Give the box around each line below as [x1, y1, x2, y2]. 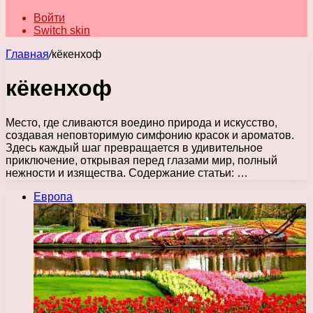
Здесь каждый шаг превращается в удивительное [6, 141, 263, 154]
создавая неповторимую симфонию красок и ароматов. [6, 129, 294, 141]
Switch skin [34, 24, 90, 36]
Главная [6, 48, 49, 60]
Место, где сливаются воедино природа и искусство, [6, 116, 277, 129]
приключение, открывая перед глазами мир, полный [6, 154, 277, 166]
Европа [34, 190, 73, 203]
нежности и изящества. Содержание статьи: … [6, 166, 248, 179]
